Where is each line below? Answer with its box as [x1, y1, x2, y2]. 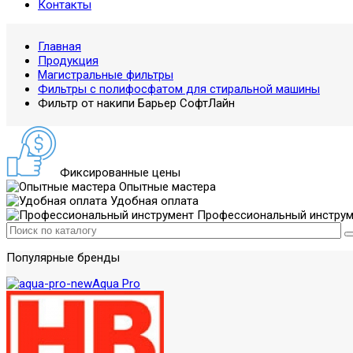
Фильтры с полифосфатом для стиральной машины [38, 82, 320, 96]
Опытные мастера [116, 180, 216, 194]
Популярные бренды [6, 251, 120, 265]
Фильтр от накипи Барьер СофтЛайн [38, 96, 235, 110]
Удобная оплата [107, 194, 199, 208]
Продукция [38, 54, 98, 68]
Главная [38, 39, 81, 54]
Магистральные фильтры [38, 68, 173, 82]
